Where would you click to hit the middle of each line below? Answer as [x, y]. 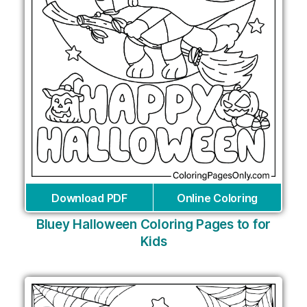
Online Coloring [217, 198]
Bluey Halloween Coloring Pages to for [153, 225]
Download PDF [89, 198]
